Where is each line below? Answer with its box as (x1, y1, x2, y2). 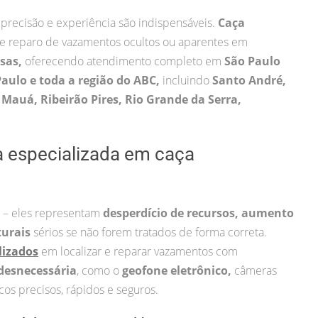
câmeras (234, 262, 277, 278)
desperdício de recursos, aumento (103, 204, 294, 221)
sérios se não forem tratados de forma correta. (31, 224, 267, 240)
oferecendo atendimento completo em (25, 53, 224, 69)
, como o (77, 262, 122, 278)
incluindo (163, 72, 212, 88)
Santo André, (212, 72, 286, 88)
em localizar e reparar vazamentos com (38, 243, 238, 259)
